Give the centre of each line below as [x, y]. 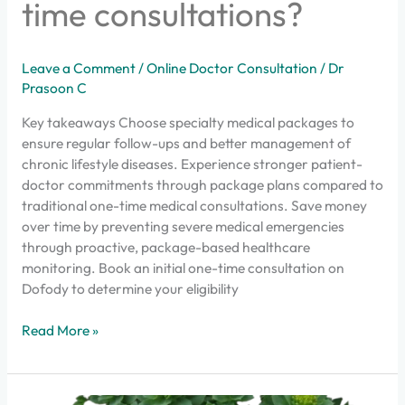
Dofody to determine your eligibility [130, 288]
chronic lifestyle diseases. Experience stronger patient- [192, 163]
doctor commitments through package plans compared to [202, 184]
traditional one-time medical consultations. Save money [194, 205]
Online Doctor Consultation [231, 68]
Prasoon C [54, 88]
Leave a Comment [78, 68]
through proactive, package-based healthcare [165, 246]
